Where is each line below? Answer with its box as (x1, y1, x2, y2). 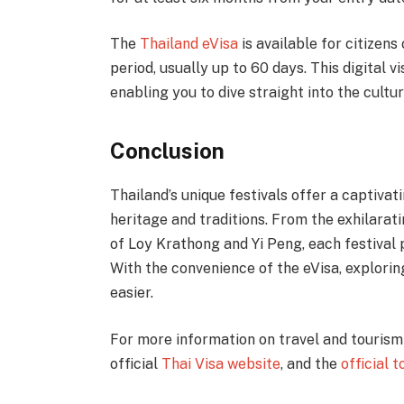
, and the (280, 354, 341, 372)
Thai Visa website (161, 354, 280, 372)
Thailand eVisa (139, 35, 238, 53)
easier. (109, 283, 157, 301)
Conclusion (109, 137, 225, 163)
